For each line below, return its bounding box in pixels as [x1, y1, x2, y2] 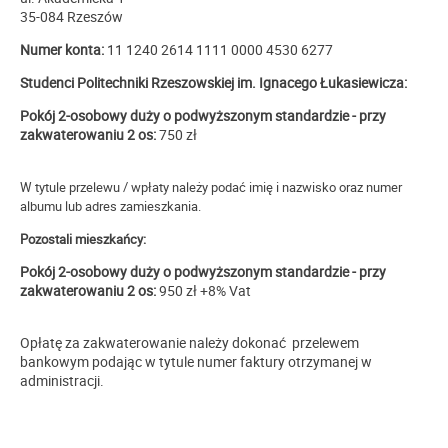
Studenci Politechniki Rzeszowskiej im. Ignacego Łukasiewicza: [20, 72, 410, 92]
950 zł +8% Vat [156, 280, 251, 300]
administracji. [20, 370, 104, 390]
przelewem [292, 332, 359, 352]
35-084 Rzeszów [20, 6, 123, 26]
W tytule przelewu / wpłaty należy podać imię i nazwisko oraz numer [20, 177, 402, 196]
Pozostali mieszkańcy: [20, 229, 146, 248]
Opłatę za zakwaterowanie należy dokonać [20, 332, 292, 352]
